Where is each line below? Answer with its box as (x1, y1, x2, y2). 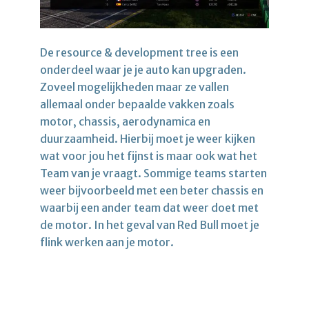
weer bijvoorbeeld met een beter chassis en (40, 183, 263, 197)
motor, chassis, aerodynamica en (40, 114, 210, 128)
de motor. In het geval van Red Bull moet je (40, 217, 259, 232)
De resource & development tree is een (40, 45, 239, 59)
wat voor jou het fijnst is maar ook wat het (40, 148, 257, 163)
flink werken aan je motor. (40, 235, 174, 249)
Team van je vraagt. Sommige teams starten (40, 166, 267, 180)
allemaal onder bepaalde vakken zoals (40, 97, 235, 111)
